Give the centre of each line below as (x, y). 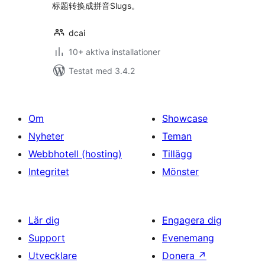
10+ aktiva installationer (114, 52)
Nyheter (46, 136)
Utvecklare (53, 256)
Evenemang (188, 238)
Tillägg (177, 154)
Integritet (49, 172)
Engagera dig (192, 220)
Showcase (185, 118)
